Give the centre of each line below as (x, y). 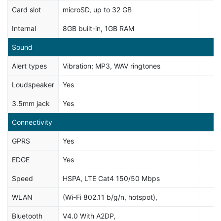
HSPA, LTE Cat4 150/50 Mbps (111, 178)
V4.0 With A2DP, (89, 216)
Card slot (26, 10)
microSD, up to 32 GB (97, 10)
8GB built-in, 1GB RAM (98, 28)
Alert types (29, 66)
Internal (24, 28)
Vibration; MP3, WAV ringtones (111, 66)
